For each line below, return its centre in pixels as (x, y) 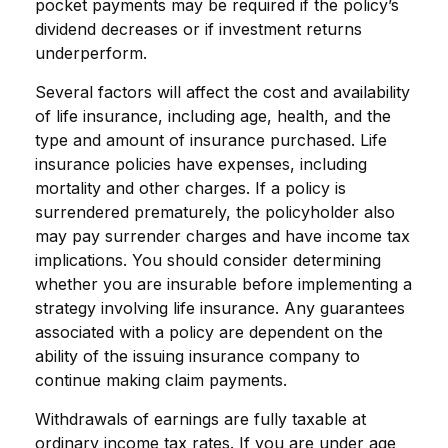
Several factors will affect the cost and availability (222, 91)
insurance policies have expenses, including (201, 163)
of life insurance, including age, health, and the (213, 115)
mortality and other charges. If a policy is (190, 187)
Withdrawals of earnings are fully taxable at (200, 418)
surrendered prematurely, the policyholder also (215, 211)
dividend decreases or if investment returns (198, 28)
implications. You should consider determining (208, 259)
